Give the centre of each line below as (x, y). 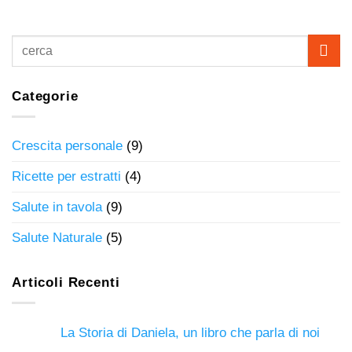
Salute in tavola (57, 207)
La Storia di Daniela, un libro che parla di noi (190, 333)
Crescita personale (67, 146)
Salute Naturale (57, 238)
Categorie (45, 97)
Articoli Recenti (66, 283)
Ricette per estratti (66, 177)
